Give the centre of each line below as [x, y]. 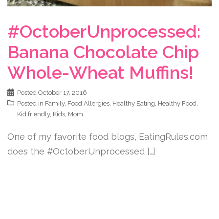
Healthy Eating [134, 104]
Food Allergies [88, 104]
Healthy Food [177, 104]
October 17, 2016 [63, 93]
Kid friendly [33, 114]
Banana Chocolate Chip [103, 52]
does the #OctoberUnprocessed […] [81, 152]
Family [55, 104]
